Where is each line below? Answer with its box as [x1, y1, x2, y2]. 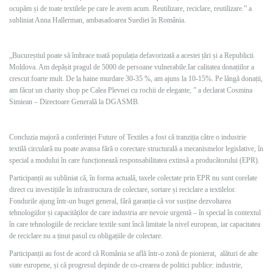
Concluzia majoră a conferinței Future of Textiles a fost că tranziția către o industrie [9, 133, 246, 141]
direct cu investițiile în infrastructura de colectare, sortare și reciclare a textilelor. [9, 185, 236, 194]
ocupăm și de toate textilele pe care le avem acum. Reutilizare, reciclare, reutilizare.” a [9, 4, 252, 13]
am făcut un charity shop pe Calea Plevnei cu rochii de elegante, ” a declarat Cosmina [9, 86, 252, 94]
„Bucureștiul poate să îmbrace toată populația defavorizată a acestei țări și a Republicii [9, 51, 253, 60]
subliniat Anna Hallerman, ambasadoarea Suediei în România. [9, 16, 186, 24]
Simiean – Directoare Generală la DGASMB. [9, 97, 140, 106]
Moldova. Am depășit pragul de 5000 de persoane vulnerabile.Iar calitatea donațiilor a [9, 63, 254, 71]
